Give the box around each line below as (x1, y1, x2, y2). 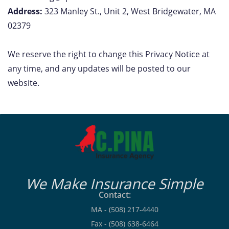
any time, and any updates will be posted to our (8, 63, 191, 74)
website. (8, 77, 39, 88)
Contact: (98, 189, 131, 200)
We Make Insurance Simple (26, 174, 203, 193)
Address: (8, 6, 42, 17)
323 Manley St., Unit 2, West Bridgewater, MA (42, 6, 216, 17)
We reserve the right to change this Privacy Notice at (8, 49, 210, 60)
